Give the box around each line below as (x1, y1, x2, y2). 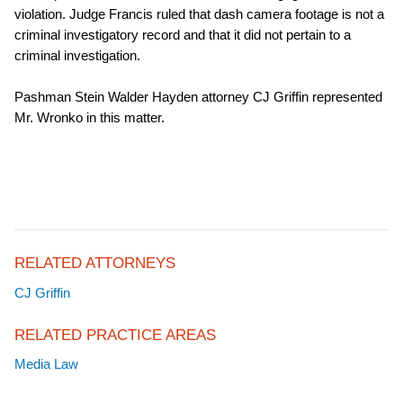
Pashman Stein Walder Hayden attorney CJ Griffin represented (14, 88, 382, 104)
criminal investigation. (14, 47, 140, 63)
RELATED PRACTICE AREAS (14, 326, 216, 344)
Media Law (14, 356, 78, 372)
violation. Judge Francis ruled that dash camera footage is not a (14, 5, 384, 22)
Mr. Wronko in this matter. (14, 109, 165, 125)
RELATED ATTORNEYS (14, 255, 175, 273)
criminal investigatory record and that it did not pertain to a (14, 26, 351, 42)
